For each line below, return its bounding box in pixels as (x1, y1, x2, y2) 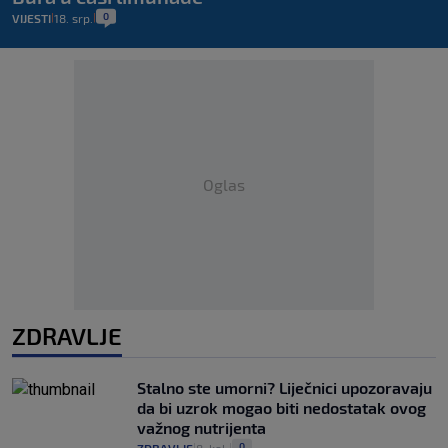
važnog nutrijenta (137, 418, 266, 438)
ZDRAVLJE (12, 321, 122, 351)
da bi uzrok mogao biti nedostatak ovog (137, 398, 426, 418)
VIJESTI (12, 11, 51, 26)
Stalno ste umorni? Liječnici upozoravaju (137, 378, 432, 398)
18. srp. (54, 11, 93, 26)
